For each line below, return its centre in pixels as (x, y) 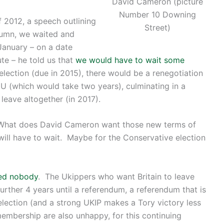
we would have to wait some (130, 60)
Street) (157, 27)
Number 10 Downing (157, 14)
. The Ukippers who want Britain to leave (116, 176)
